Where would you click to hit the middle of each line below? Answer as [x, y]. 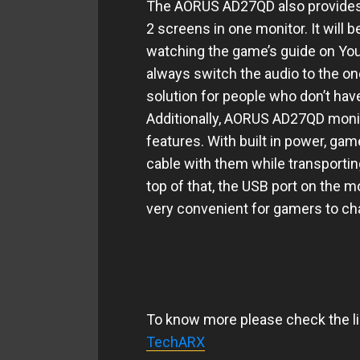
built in [260, 141]
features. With [193, 141]
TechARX [176, 342]
